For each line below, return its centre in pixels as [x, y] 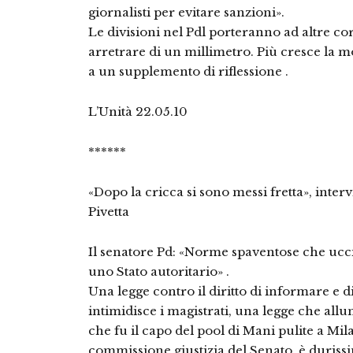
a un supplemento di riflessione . [188, 71]
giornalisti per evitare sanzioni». [186, 12]
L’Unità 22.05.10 [138, 111]
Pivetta [109, 212]
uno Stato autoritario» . [159, 271]
